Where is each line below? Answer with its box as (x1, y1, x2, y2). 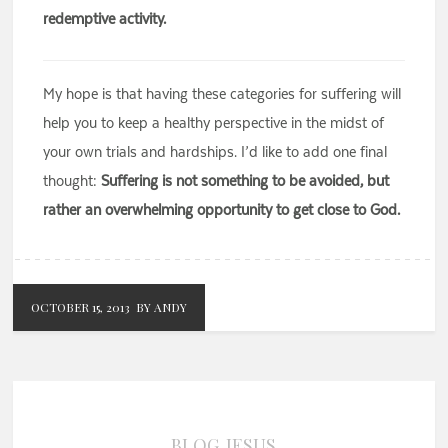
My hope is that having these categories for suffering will (43, 84, 402, 104)
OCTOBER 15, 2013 (31, 299, 131, 316)
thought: (43, 171, 102, 191)
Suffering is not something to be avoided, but (101, 171, 390, 191)
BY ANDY (136, 299, 188, 316)
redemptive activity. (43, 9, 167, 29)
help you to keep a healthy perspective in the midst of (43, 113, 385, 133)
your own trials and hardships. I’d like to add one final (43, 142, 388, 162)
